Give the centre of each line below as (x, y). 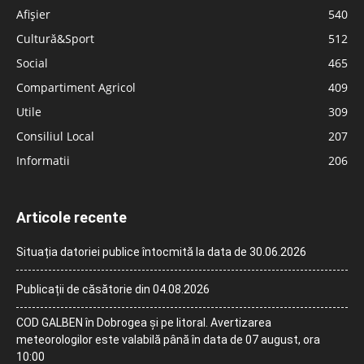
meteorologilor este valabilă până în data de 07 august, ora (168, 340)
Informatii (43, 160)
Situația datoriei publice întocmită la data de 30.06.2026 (161, 252)
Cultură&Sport (55, 39)
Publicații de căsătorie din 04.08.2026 (113, 289)
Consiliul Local (55, 136)
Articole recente (71, 217)
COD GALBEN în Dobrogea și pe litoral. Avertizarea (144, 323)
